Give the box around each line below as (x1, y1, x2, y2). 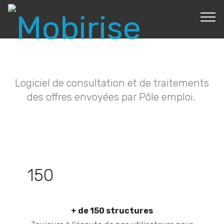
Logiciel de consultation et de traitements (15, 77, 209, 89)
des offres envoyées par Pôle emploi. (26, 91, 197, 103)
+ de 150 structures (71, 206, 153, 215)
